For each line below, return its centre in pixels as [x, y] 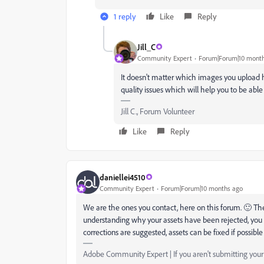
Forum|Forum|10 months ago [202, 188]
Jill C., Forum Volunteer [158, 111]
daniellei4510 [123, 177]
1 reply [125, 16]
